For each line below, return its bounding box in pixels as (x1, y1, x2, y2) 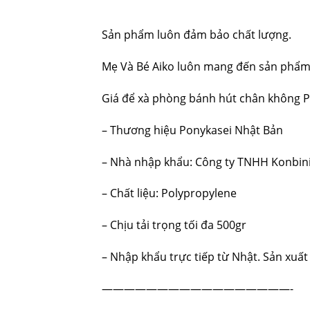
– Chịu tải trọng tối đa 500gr (102, 217, 246, 233)
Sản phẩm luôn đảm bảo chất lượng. (102, 27, 291, 43)
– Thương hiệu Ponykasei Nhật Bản (102, 122, 283, 138)
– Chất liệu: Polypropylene (102, 185, 237, 201)
